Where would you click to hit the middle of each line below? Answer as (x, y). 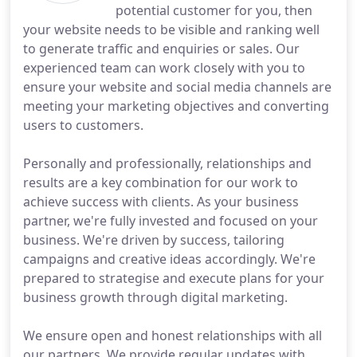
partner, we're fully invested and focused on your (171, 221)
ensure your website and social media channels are (177, 87)
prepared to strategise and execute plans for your (174, 278)
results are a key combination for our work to (161, 182)
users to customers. (83, 125)
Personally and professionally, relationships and (167, 163)
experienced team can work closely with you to (164, 68)
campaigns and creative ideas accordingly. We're (169, 259)
